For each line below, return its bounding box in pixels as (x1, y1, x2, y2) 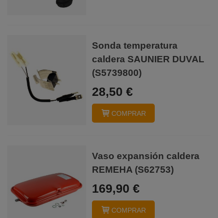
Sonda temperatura (92, 40, 178, 51)
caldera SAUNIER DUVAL (92, 54, 205, 64)
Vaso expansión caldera (92, 150, 200, 161)
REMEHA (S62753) (92, 164, 174, 175)
